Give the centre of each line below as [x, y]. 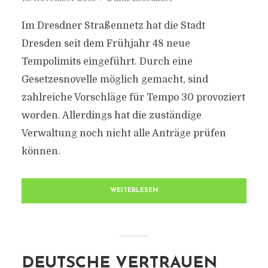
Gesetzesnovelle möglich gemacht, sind [115, 80]
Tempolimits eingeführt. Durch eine [107, 62]
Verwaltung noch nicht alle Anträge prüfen [124, 133]
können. [41, 151]
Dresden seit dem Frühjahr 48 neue [106, 44]
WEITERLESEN [134, 191]
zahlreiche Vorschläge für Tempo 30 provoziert [133, 98]
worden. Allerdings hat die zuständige [111, 115]
